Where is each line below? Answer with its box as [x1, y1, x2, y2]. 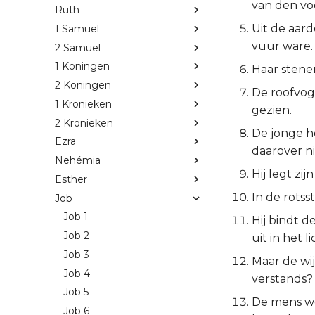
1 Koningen [55, 60, 110, 73]
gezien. [252, 103, 292, 117]
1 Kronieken [55, 97, 112, 110]
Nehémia [55, 154, 101, 167]
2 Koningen [55, 79, 111, 92]
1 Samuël [55, 22, 99, 35]
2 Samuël [55, 41, 101, 54]
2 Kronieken [55, 116, 113, 129]
